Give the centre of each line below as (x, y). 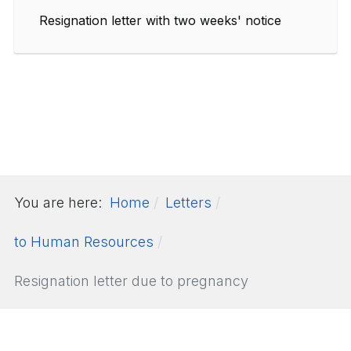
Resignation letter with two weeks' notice (160, 20)
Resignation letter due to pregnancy (131, 280)
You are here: (62, 202)
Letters (188, 202)
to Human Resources (84, 241)
